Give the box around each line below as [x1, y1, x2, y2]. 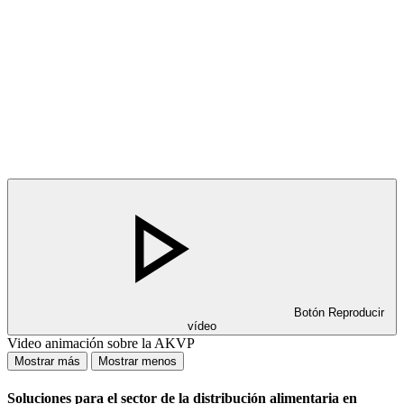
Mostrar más [14, 354, 80, 369]
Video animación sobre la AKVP [7, 335, 195, 352]
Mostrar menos [98, 354, 177, 369]
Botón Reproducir [294, 306, 384, 320]
